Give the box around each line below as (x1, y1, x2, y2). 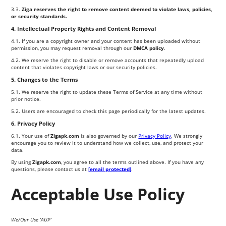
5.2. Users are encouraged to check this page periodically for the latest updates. (11, 107, 206, 115)
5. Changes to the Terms (11, 75, 78, 83)
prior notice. (11, 95, 41, 102)
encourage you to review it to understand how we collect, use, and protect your (11, 139, 204, 146)
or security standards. (11, 12, 68, 20)
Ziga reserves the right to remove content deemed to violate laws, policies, (22, 5, 213, 13)
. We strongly (171, 132, 203, 139)
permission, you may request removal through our (11, 44, 134, 51)
